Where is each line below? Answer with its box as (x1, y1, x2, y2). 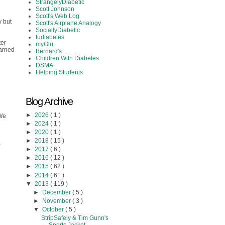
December (42, 188, 72, 196)
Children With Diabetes (36, 54, 99, 62)
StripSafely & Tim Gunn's (41, 214, 109, 222)
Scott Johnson (36, 5, 74, 13)
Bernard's (36, 47, 62, 55)
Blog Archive (26, 95, 73, 107)
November (42, 197, 72, 204)
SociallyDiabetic (36, 26, 80, 34)
